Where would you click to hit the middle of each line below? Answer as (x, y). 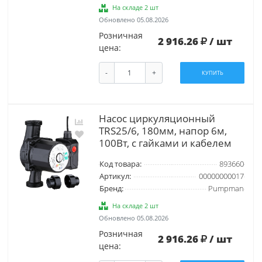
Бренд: (111, 188)
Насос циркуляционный (157, 118)
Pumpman (226, 188)
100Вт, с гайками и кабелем (165, 143)
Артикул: (115, 176)
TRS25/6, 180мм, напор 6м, (163, 130)
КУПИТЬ (212, 73)
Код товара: (120, 164)
